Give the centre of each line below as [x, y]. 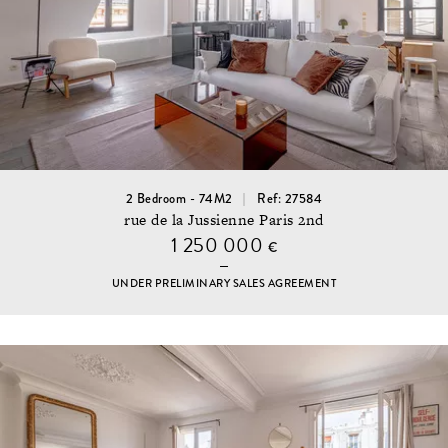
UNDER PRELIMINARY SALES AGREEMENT [224, 284]
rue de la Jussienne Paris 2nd [224, 220]
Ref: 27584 [290, 198]
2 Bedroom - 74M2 [179, 198]
